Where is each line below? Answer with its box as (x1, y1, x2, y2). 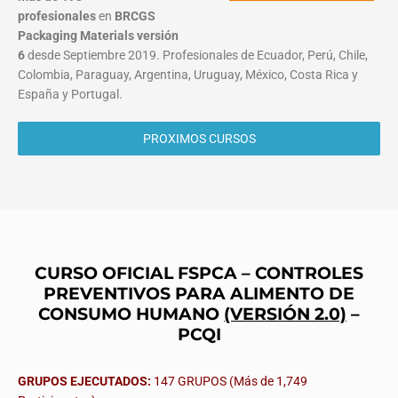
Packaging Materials (18, 28, 134, 44)
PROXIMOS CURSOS (142, 131, 256, 147)
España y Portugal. (18, 87, 123, 102)
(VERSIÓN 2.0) (224, 303, 346, 325)
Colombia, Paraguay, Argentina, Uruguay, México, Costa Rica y (18, 68, 358, 83)
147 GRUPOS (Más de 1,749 (151, 374, 307, 389)
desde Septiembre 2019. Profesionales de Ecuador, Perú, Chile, (25, 48, 368, 63)
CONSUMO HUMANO (38, 303, 224, 325)
